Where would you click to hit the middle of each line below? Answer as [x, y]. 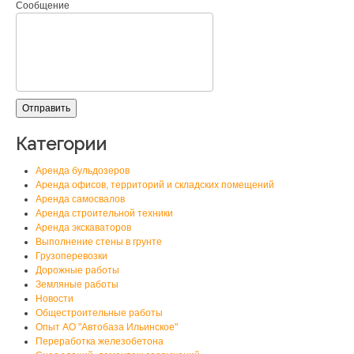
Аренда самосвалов [80, 200]
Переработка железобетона [100, 342]
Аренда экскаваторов [83, 228]
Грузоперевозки [72, 256]
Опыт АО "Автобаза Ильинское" [107, 328]
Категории [61, 144]
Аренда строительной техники [104, 214]
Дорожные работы [77, 271]
